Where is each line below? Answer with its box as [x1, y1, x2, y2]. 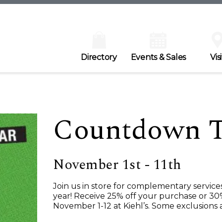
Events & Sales [130, 52, 186, 62]
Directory [81, 52, 117, 62]
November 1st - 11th [53, 154, 181, 175]
